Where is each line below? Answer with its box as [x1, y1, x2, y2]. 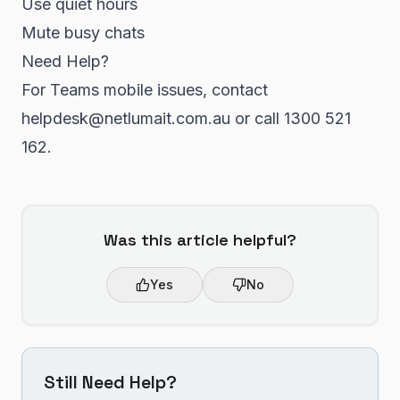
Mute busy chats [21, 23, 145, 42]
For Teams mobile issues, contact [21, 80, 268, 99]
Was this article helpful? [104, 229, 296, 250]
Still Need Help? [44, 371, 177, 394]
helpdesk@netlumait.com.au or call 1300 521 [21, 109, 351, 128]
